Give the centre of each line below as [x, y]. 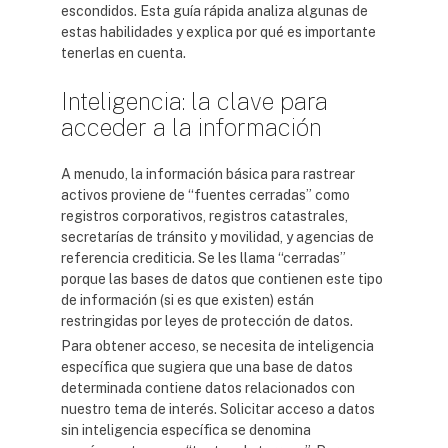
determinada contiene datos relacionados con [208, 388]
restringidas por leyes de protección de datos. [207, 321]
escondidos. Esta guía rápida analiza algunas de [214, 11]
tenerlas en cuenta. [123, 53]
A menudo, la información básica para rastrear [208, 174]
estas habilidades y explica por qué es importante [218, 32]
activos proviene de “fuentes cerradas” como [205, 195]
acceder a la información [191, 127]
